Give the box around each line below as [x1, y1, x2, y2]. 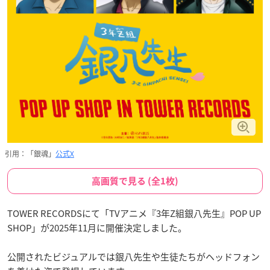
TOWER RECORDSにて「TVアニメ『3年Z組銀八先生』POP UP [7, 206, 261, 220]
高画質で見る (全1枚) [92, 176, 178, 186]
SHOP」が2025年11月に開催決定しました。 [7, 221, 187, 234]
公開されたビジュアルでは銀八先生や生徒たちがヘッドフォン [7, 250, 260, 263]
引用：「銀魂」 [5, 148, 55, 159]
